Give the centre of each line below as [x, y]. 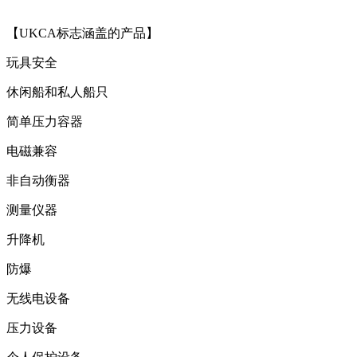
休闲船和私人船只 [57, 92]
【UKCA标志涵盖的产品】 [82, 33]
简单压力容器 [45, 121]
